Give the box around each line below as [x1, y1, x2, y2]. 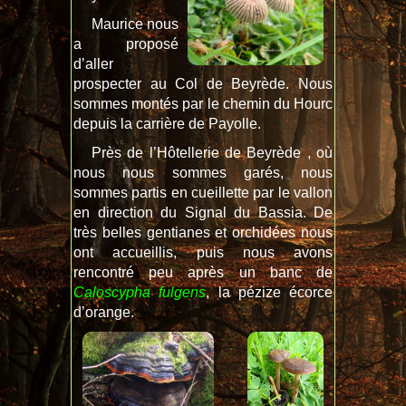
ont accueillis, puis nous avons [73, 245, 333, 261]
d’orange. [73, 304, 134, 321]
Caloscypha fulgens [73, 285, 207, 301]
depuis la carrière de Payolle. [73, 116, 261, 132]
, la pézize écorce [206, 285, 333, 301]
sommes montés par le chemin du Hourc [73, 96, 333, 112]
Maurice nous [92, 16, 179, 33]
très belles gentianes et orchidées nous [73, 225, 333, 241]
